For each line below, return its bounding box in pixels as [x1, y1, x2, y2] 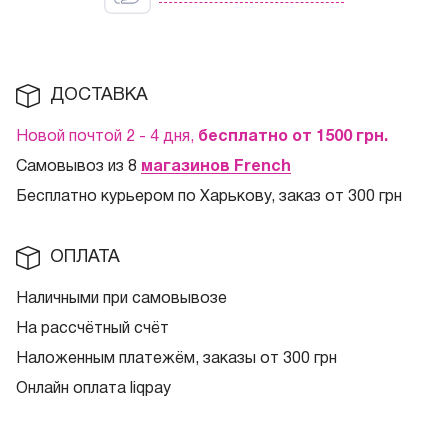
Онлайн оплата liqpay [16, 382, 171, 397]
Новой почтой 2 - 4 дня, [16, 130, 198, 145]
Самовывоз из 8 [16, 160, 141, 175]
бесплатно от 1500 [198, 130, 356, 145]
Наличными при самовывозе [16, 292, 227, 307]
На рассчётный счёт [16, 322, 169, 337]
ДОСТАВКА [50, 87, 148, 105]
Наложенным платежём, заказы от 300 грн [16, 352, 337, 367]
